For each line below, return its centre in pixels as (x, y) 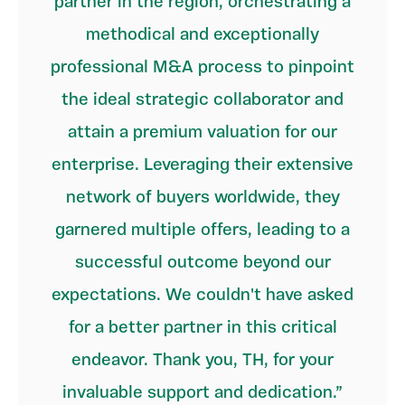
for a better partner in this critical (202, 328)
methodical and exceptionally (202, 35)
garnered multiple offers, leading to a (202, 231)
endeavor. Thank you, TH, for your (202, 361)
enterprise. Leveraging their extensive (202, 165)
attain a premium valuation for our (202, 133)
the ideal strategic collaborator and (202, 100)
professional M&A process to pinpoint (202, 68)
